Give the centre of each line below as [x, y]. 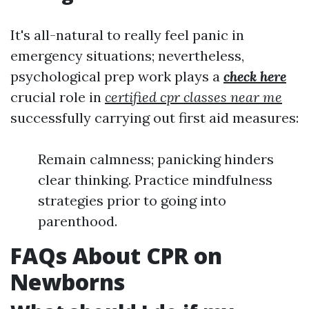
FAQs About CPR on [116, 256]
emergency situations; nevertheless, [127, 56]
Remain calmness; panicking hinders [156, 159]
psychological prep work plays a [117, 77]
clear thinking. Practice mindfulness [155, 180]
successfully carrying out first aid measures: [154, 118]
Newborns [68, 282]
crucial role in [58, 97]
